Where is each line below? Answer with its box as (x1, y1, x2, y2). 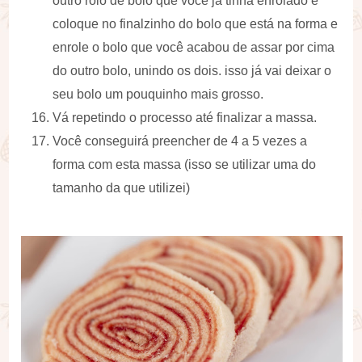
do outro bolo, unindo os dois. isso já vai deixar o (53, 64, 332, 78)
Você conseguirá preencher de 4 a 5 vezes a (53, 134, 308, 149)
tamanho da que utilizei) (53, 181, 191, 196)
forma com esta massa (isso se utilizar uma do (53, 158, 317, 172)
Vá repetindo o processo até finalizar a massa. (53, 111, 318, 125)
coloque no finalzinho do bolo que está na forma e (53, 17, 339, 32)
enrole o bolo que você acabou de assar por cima (53, 40, 335, 55)
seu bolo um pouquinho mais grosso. (53, 87, 264, 102)
